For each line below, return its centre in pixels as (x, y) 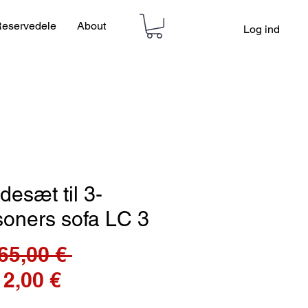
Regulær (113, 254)
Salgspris (107, 279)
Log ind (262, 29)
